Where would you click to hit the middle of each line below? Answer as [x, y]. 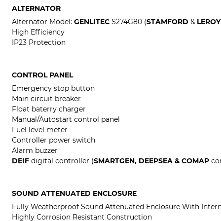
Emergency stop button [53, 89]
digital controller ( [61, 161]
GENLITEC [93, 22]
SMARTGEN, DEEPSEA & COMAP [151, 161]
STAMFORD [167, 22]
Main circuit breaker [46, 99]
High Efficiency [38, 32]
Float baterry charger [49, 109]
